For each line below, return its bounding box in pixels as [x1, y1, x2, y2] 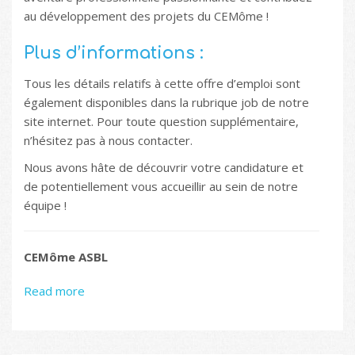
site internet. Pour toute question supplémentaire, [24, 113, 299, 129]
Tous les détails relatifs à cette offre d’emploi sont [24, 74, 300, 91]
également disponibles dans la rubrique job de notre [24, 94, 309, 110]
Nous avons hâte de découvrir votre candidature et [24, 158, 303, 175]
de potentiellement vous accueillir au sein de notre [24, 177, 298, 194]
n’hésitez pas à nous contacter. [24, 132, 193, 148]
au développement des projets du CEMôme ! [24, 7, 269, 24]
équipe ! [24, 197, 67, 213]
